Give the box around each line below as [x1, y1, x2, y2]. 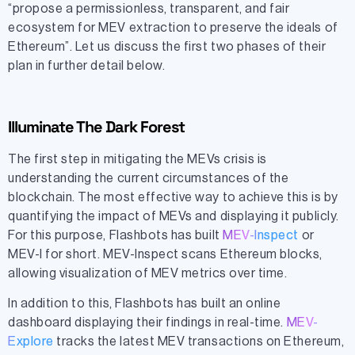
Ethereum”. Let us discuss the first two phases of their [8, 40, 326, 54]
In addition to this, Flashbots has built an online [8, 297, 281, 311]
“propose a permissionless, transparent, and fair [8, 2, 290, 16]
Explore [8, 335, 54, 349]
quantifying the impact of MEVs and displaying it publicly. [8, 210, 339, 223]
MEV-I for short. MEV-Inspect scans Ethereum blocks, [8, 248, 323, 261]
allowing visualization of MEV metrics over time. [8, 267, 290, 281]
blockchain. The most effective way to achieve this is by [8, 191, 338, 204]
